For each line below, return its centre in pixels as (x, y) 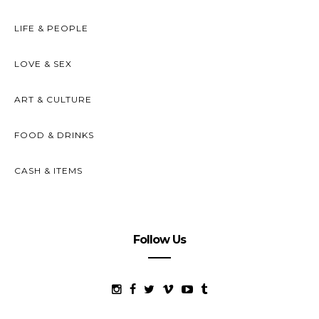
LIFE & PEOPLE (51, 28)
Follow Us (159, 240)
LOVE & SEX (43, 64)
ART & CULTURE (53, 100)
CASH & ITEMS (48, 171)
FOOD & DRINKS (54, 135)
